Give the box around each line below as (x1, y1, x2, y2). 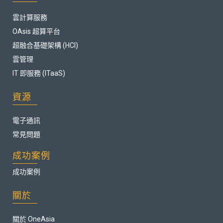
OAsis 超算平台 (12, 27, 60, 35)
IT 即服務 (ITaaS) (12, 69, 65, 77)
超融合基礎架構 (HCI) (12, 41, 78, 49)
